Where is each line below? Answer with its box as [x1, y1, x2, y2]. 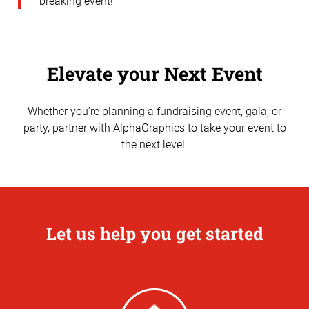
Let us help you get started [46, 222, 263, 246]
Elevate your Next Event [46, 61, 263, 86]
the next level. [121, 136, 188, 152]
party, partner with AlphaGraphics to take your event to [23, 119, 286, 135]
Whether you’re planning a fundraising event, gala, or [28, 103, 281, 119]
